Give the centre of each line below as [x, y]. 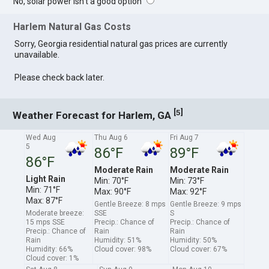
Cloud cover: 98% [123, 249]
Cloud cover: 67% [199, 249]
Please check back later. [60, 77]
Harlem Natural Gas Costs [72, 26]
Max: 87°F [44, 200]
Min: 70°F [112, 180]
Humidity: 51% [118, 240]
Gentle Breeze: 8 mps [130, 204]
